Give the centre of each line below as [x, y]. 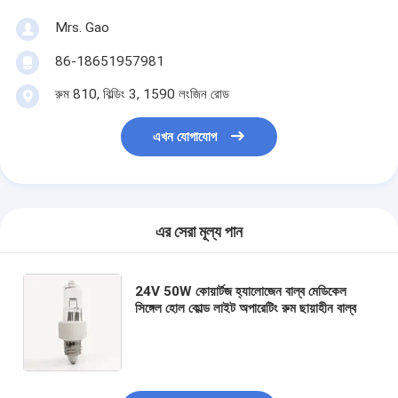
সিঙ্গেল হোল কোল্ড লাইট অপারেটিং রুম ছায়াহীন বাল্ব [246, 308]
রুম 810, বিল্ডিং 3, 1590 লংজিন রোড [142, 94]
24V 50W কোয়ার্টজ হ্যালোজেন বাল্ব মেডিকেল [241, 291]
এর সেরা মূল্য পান [199, 232]
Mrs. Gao [82, 27]
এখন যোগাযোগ [185, 137]
